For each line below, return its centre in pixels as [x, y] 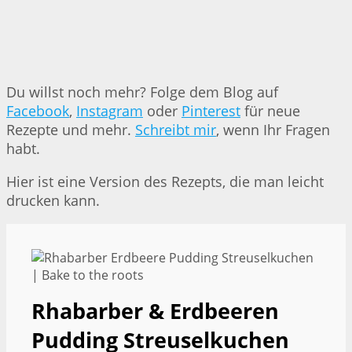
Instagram [110, 110]
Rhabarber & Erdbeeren [155, 310]
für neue [270, 110]
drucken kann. [53, 200]
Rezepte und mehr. [71, 129]
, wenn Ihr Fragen [273, 129]
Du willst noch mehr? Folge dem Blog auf [142, 92]
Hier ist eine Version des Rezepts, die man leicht [165, 181]
